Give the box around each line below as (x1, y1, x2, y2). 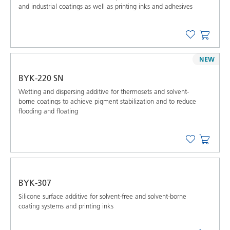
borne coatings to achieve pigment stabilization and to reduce (18, 97, 196, 105)
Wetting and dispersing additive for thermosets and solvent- (18, 87, 189, 95)
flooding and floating (18, 106, 78, 115)
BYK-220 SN (18, 72, 64, 83)
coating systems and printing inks (18, 201, 113, 210)
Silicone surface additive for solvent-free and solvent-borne (18, 191, 186, 200)
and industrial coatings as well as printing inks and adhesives (18, 2, 193, 10)
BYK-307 (18, 177, 51, 188)
